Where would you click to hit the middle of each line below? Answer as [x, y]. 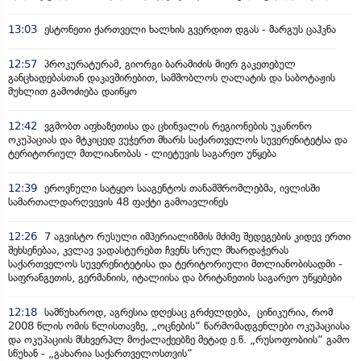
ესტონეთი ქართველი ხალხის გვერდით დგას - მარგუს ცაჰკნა [189, 29]
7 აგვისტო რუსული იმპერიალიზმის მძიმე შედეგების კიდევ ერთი [196, 237]
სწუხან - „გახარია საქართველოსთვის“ [100, 353]
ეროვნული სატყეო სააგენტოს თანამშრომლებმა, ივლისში [180, 188]
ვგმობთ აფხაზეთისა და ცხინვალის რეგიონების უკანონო [176, 126]
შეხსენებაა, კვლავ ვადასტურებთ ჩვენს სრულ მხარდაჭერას [148, 250]
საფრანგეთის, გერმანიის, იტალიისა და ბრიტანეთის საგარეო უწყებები [178, 278]
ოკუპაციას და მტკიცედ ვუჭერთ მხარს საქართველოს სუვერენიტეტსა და [178, 140]
